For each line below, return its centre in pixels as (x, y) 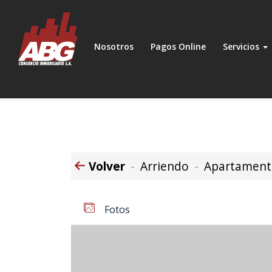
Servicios (242, 46)
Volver (105, 166)
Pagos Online (178, 46)
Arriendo (165, 166)
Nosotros (114, 46)
